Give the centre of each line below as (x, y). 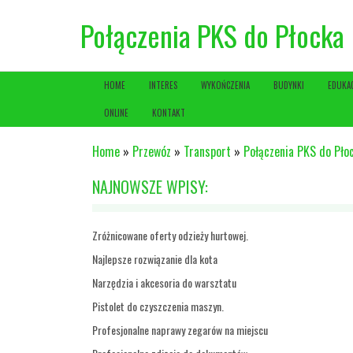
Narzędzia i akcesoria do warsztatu (164, 282)
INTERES (163, 85)
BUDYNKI (289, 85)
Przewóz (152, 151)
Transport (207, 151)
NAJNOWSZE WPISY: (150, 187)
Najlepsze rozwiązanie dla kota (155, 259)
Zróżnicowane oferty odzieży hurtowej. (170, 235)
